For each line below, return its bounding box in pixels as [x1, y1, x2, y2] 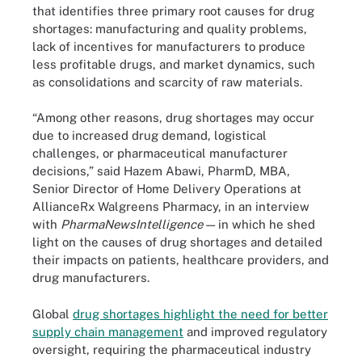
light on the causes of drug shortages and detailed [32, 235, 322, 249]
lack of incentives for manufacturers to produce [32, 39, 305, 53]
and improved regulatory [183, 324, 327, 339]
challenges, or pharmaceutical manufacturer [32, 146, 288, 160]
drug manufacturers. [32, 271, 149, 284]
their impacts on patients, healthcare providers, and [32, 253, 329, 267]
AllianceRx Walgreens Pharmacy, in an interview [32, 200, 309, 213]
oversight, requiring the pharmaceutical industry [32, 342, 311, 356]
